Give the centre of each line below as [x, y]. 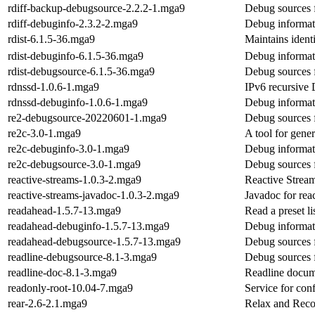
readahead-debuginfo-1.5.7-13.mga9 [89, 226]
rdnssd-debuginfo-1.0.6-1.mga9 [78, 102]
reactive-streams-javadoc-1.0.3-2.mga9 [94, 195]
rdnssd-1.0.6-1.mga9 [53, 86]
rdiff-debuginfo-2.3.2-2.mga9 [73, 23]
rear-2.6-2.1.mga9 [47, 303]
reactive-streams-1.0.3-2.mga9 [75, 179]
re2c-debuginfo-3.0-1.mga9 [69, 148]
